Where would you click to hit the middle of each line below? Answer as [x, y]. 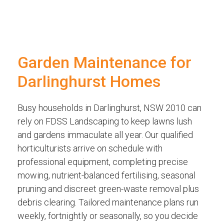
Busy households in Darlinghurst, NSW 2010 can [109, 108]
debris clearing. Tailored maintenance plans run [108, 202]
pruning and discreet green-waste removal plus [108, 189]
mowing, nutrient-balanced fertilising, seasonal [106, 175]
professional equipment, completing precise [103, 162]
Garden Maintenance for [104, 63]
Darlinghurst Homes [89, 82]
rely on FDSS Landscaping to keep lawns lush [105, 121]
